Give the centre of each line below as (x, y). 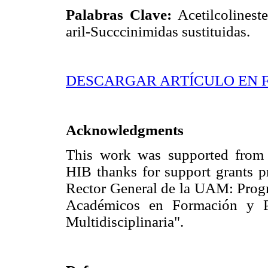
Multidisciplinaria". (125, 221)
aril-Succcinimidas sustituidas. (158, 31)
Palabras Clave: (119, 14)
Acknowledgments (125, 130)
